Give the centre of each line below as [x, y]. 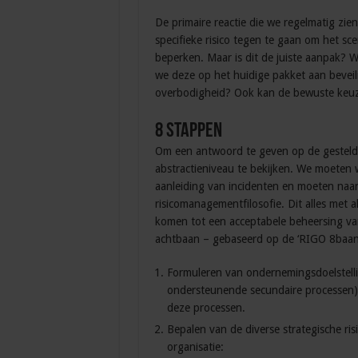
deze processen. [206, 308]
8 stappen [188, 132]
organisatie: [195, 347]
